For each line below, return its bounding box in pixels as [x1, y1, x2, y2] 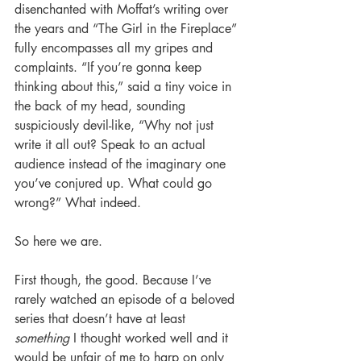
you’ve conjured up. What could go [15, 175, 216, 193]
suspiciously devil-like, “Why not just [15, 117, 218, 135]
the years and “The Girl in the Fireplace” [15, 20, 241, 38]
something [15, 330, 69, 347]
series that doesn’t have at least [15, 310, 189, 328]
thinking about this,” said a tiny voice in [15, 78, 235, 96]
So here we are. [15, 233, 102, 251]
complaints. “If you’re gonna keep [15, 59, 205, 77]
